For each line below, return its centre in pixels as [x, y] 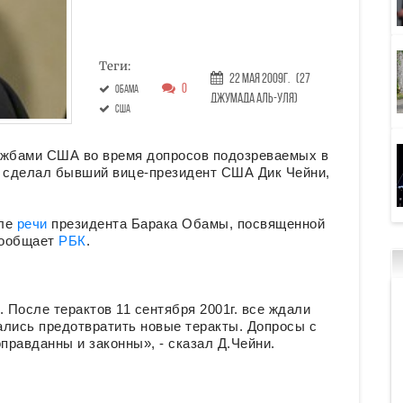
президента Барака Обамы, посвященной [188, 224]
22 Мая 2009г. [259, 79]
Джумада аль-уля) [254, 99]
